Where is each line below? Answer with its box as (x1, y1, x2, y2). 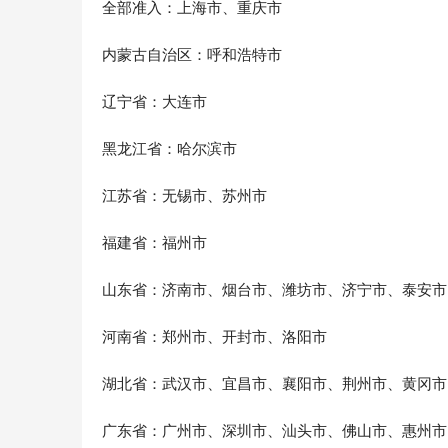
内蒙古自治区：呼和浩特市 (102, 45, 282, 65)
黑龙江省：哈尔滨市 (102, 139, 237, 159)
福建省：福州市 (102, 233, 207, 253)
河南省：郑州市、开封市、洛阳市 (102, 327, 327, 347)
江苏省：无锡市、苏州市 (102, 186, 267, 206)
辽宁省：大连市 (102, 92, 207, 112)
